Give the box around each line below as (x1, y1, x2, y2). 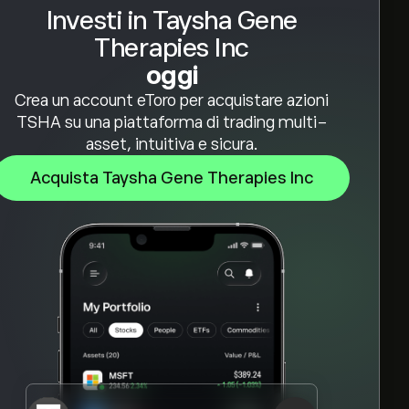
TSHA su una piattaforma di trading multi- (16, 113, 328, 131)
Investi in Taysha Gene (46, 6, 298, 35)
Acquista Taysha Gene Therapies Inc (30, 169, 313, 187)
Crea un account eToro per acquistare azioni (15, 91, 329, 110)
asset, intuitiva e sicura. (85, 135, 258, 153)
